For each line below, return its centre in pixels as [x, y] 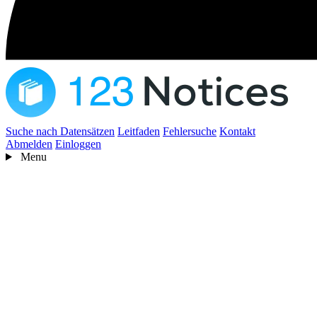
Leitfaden [139, 131]
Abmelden [29, 144]
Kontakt [237, 131]
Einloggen [78, 144]
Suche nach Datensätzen [60, 131]
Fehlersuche [190, 131]
